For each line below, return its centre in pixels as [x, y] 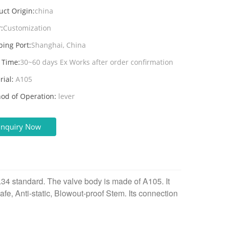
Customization [27, 28]
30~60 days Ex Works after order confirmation [97, 62]
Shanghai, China [59, 45]
